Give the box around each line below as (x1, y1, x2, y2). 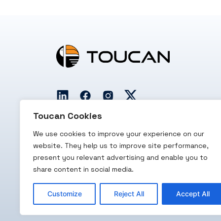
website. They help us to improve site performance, (33, 141, 209, 150)
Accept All (176, 189, 210, 198)
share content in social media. (33, 165, 134, 174)
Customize (47, 189, 82, 198)
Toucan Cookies (33, 110, 102, 121)
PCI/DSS (127, 156, 153, 166)
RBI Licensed (60, 156, 102, 166)
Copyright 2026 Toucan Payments (56, 193, 163, 202)
